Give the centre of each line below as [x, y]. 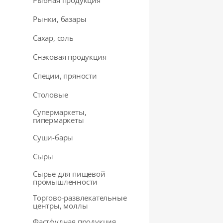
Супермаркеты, [60, 112]
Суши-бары [53, 137]
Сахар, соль [53, 38]
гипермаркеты [58, 120]
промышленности [65, 182]
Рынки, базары [60, 19]
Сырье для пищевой [69, 174]
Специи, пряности [65, 76]
